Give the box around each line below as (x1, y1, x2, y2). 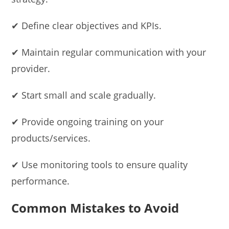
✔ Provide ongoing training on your (11, 116, 164, 128)
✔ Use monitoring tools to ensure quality (11, 158, 188, 171)
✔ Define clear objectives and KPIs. (11, 19, 162, 32)
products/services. (11, 132, 91, 145)
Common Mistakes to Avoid (11, 199, 179, 217)
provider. (11, 62, 51, 75)
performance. (11, 175, 70, 188)
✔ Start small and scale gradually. (11, 89, 156, 102)
